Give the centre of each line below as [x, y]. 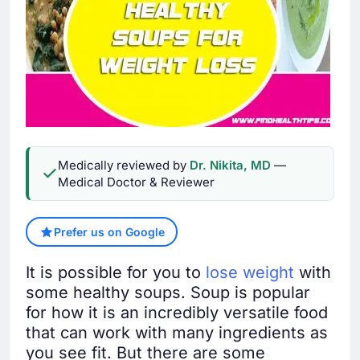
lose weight [250, 273]
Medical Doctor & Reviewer [136, 182]
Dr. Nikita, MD [230, 166]
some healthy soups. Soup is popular [168, 293]
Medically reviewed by [124, 166]
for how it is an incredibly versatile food [177, 313]
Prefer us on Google [109, 232]
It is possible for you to [116, 273]
